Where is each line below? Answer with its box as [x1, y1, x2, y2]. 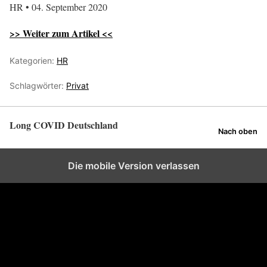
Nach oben [218, 127, 257, 136]
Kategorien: [10, 55, 57, 66]
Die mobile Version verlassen [67, 160, 200, 172]
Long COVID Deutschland [10, 118, 118, 132]
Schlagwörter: [10, 80, 66, 91]
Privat [66, 80, 89, 91]
